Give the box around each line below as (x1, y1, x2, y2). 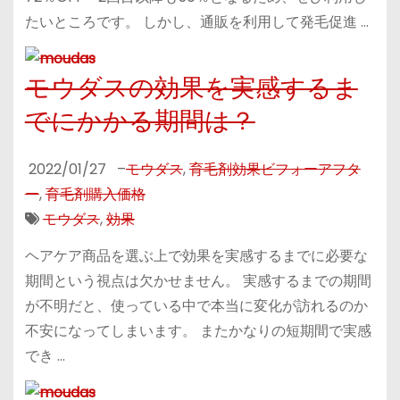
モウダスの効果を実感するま (24, 73, 358, 104)
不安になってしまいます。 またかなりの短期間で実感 (24, 320, 371, 341)
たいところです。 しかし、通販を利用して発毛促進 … (24, 11, 369, 32)
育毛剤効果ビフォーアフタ (188, 159, 361, 180)
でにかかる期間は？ (24, 106, 255, 137)
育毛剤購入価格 (45, 184, 146, 205)
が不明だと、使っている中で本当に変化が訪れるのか (24, 295, 368, 316)
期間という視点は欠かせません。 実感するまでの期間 (24, 270, 371, 291)
